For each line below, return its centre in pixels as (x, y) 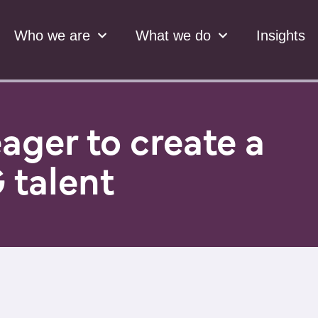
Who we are (52, 35)
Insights (280, 35)
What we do (173, 35)
